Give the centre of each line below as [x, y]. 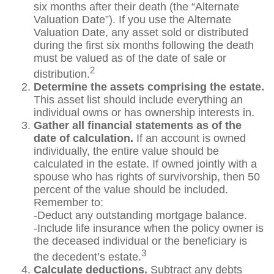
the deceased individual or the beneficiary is [140, 241]
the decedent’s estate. [87, 257]
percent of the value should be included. [131, 190]
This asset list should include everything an [138, 100]
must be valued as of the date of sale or [130, 58]
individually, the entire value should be [126, 151]
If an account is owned [190, 138]
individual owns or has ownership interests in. [144, 113]
